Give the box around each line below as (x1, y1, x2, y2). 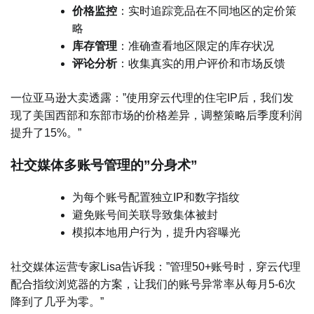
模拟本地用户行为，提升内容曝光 (72, 226, 240, 238)
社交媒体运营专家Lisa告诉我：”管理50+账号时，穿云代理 (11, 260, 301, 273)
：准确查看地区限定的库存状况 (117, 40, 274, 53)
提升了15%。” (11, 127, 81, 139)
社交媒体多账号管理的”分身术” (11, 157, 198, 172)
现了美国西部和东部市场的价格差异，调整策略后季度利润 (11, 109, 302, 122)
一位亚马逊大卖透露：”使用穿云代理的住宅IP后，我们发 (11, 92, 294, 104)
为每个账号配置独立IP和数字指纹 (72, 191, 240, 203)
